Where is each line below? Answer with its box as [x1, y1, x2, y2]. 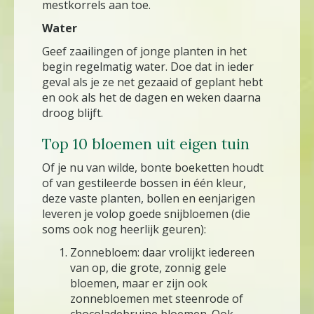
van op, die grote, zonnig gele [70, 260, 226, 276]
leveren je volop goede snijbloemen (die [42, 206, 250, 222]
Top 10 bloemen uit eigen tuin [42, 135, 250, 154]
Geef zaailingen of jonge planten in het [42, 43, 247, 60]
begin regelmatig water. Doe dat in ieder [42, 59, 254, 75]
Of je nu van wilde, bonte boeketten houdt [42, 160, 264, 176]
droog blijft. [42, 105, 103, 121]
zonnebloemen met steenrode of [70, 291, 243, 307]
